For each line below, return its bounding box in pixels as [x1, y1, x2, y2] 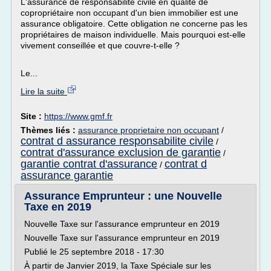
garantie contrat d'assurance [21, 158, 157, 170]
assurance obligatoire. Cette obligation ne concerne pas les [21, 19, 247, 28]
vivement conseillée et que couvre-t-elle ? [21, 41, 182, 50]
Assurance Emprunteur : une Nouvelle [24, 190, 222, 202]
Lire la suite [21, 87, 67, 96]
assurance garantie [21, 169, 113, 181]
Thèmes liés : [21, 125, 78, 135]
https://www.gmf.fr [44, 111, 113, 121]
